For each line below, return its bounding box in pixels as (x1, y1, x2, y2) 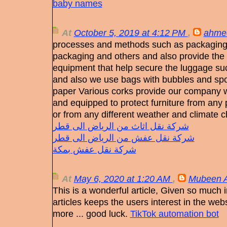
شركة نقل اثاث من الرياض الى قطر (52, 121, 189, 132)
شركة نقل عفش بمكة (52, 144, 136, 155)
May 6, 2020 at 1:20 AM (73, 173, 173, 184)
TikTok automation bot (130, 208, 219, 219)
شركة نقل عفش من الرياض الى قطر (52, 132, 195, 143)
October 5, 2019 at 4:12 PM (73, 27, 188, 39)
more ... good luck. (52, 208, 130, 219)
